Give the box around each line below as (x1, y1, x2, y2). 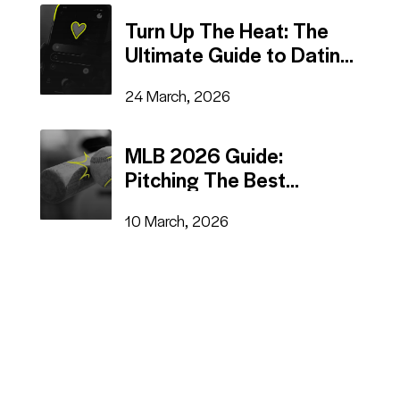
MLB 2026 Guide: (125, 139, 283, 170)
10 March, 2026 (125, 209, 229, 231)
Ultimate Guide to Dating (125, 38, 353, 69)
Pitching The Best (125, 163, 286, 194)
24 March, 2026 (125, 84, 230, 106)
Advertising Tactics (125, 187, 298, 218)
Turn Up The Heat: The (125, 14, 329, 45)
